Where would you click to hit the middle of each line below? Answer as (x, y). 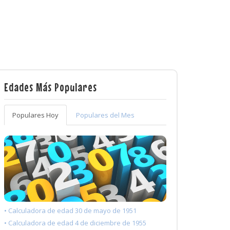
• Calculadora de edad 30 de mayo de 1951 (70, 211)
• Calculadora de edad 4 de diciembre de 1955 (75, 223)
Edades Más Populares (51, 87)
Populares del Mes (105, 115)
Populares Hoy (35, 115)
